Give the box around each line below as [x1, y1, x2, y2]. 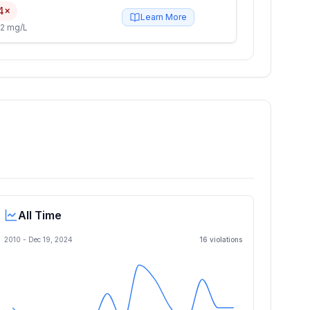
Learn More [140, 12, 187, 22]
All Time [18, 208, 62, 222]
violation [208, 235, 239, 244]
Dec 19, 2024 [28, 235, 73, 244]
